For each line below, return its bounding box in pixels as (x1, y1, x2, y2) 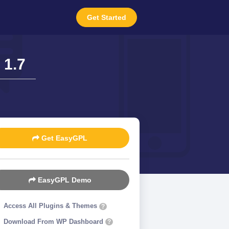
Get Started (87, 13, 126, 21)
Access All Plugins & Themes (3, 202, 99, 210)
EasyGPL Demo (35, 176, 91, 184)
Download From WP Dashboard (3, 217, 105, 225)
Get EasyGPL (39, 134, 88, 142)
